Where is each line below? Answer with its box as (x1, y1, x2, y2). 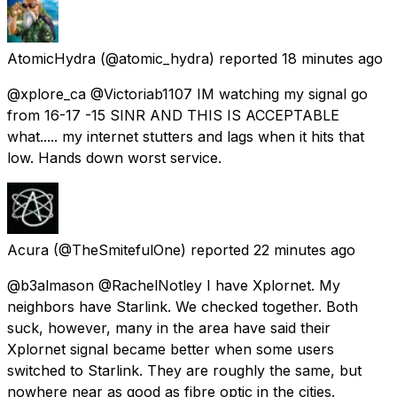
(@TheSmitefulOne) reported (53, 240, 249, 259)
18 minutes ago (282, 49, 383, 67)
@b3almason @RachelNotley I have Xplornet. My (7, 276, 340, 294)
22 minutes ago (253, 240, 355, 259)
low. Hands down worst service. (7, 148, 222, 167)
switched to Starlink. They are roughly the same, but (7, 361, 362, 379)
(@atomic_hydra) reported (100, 49, 277, 67)
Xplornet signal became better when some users (7, 339, 334, 358)
